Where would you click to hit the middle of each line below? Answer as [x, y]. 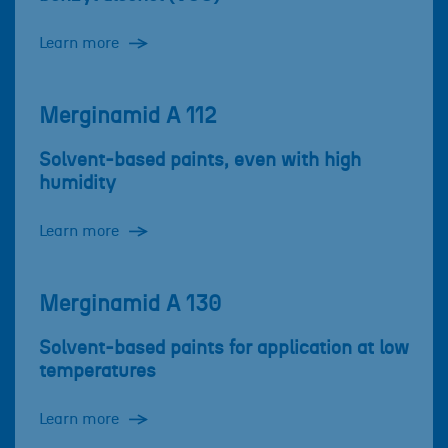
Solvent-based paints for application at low [224, 349]
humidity [77, 184]
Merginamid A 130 [130, 305]
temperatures [97, 372]
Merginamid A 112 [128, 117]
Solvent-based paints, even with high [200, 161]
